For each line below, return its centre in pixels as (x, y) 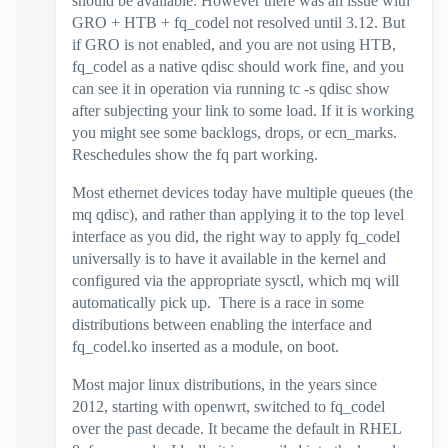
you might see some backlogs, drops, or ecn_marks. (234, 132)
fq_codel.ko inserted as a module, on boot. (207, 346)
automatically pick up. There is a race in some (218, 302)
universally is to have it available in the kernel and (229, 258)
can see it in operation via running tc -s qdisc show (231, 88)
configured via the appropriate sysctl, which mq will (235, 280)
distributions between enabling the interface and (222, 324)
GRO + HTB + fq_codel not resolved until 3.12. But (238, 22)
